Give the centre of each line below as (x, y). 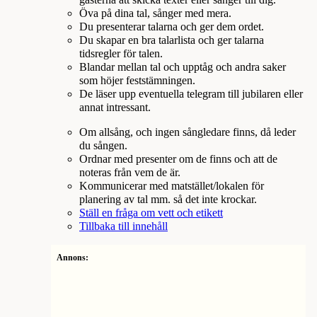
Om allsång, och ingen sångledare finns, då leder (188, 132)
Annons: (73, 258)
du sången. (103, 145)
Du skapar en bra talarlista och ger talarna (172, 40)
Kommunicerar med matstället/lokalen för (172, 186)
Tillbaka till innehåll (123, 226)
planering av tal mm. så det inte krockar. (168, 199)
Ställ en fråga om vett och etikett (151, 213)
